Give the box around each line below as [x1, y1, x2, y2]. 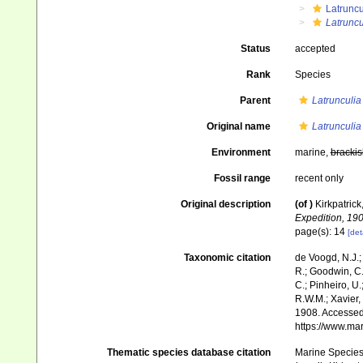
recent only [294, 173, 344, 184]
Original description [180, 199, 271, 210]
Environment [211, 147, 271, 158]
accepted [294, 43, 335, 54]
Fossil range [213, 173, 271, 184]
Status [240, 43, 271, 54]
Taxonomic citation [183, 252, 271, 264]
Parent [239, 95, 271, 106]
